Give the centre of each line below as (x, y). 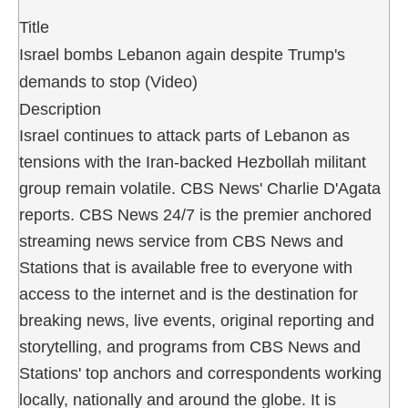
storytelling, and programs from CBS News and (190, 347)
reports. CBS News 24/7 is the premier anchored (195, 214)
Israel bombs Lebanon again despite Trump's (182, 54)
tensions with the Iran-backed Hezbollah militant (193, 162)
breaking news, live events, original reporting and (197, 320)
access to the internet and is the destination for (189, 294)
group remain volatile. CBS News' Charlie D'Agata (200, 188)
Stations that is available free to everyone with (186, 267)
